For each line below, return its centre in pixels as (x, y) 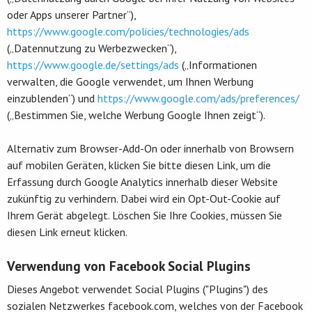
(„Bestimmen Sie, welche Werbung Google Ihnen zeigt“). (136, 115)
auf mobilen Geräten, (58, 165)
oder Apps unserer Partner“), (71, 14)
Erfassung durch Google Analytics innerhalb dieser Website (142, 181)
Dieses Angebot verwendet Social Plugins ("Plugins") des (138, 289)
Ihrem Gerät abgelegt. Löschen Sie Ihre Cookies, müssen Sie (145, 215)
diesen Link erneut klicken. (67, 232)
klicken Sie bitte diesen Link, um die (190, 165)
